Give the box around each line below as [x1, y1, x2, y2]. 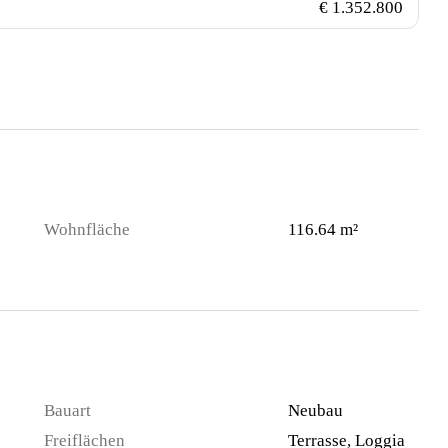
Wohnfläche [44, 220, 130, 239]
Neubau [287, 401, 343, 420]
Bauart [44, 401, 91, 420]
